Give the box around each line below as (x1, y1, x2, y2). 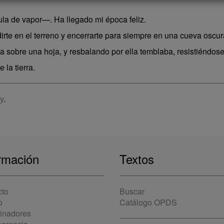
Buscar (119, 185, 144, 197)
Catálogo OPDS (119, 196, 177, 208)
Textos (119, 150, 154, 167)
